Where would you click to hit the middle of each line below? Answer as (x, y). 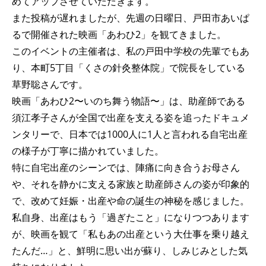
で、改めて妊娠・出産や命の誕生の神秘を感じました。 (131, 201)
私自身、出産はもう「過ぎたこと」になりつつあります (131, 218)
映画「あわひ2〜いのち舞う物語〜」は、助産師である (129, 101)
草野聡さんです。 (50, 85)
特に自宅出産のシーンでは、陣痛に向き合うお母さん (126, 168)
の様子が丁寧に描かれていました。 (88, 151)
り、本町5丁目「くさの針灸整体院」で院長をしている (129, 68)
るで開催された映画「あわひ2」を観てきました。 (119, 35)
